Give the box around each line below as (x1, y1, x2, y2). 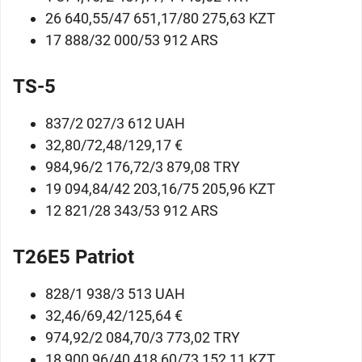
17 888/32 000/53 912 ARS (45, 32, 218, 48)
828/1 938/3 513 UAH (45, 285, 185, 302)
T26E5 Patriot (13, 246, 134, 268)
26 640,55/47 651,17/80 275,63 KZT (45, 10, 276, 27)
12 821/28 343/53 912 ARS (45, 202, 218, 219)
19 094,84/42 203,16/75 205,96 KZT (45, 180, 276, 197)
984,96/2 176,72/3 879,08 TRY (45, 158, 240, 175)
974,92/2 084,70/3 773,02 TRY (45, 329, 240, 346)
